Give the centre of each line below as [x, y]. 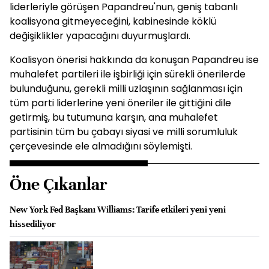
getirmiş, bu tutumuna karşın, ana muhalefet [114, 117]
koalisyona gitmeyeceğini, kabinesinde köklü [113, 21]
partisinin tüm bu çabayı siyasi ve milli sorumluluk [124, 132]
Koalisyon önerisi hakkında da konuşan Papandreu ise [134, 60]
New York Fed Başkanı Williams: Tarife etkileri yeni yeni [118, 210]
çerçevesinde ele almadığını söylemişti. [101, 146]
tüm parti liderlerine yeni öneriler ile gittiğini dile [120, 103]
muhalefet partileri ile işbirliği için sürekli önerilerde [128, 74]
